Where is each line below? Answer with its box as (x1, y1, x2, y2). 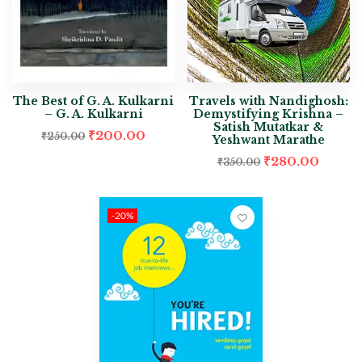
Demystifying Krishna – (193, 107, 344, 122)
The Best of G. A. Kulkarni (13, 94, 175, 109)
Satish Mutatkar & (213, 120, 324, 135)
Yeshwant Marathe (212, 133, 325, 148)
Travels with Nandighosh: (188, 94, 348, 109)
